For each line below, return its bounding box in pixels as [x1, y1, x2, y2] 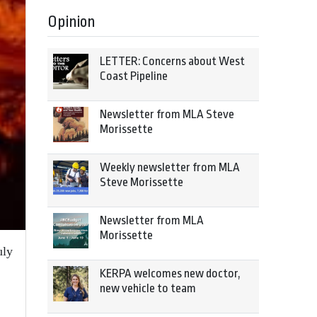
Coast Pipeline [100, 69, 168, 83]
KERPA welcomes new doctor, [100, 267, 241, 280]
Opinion [47, 13, 96, 31]
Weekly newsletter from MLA [100, 161, 240, 174]
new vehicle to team [100, 282, 196, 295]
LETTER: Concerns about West [100, 54, 245, 68]
